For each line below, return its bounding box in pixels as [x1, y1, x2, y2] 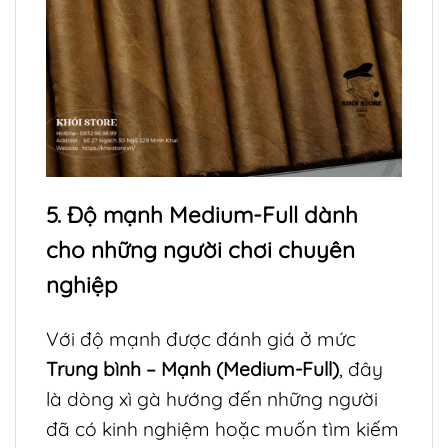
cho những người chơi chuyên [46, 236, 355, 265]
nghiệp [46, 271, 118, 300]
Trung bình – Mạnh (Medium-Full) [46, 357, 339, 382]
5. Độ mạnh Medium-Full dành [46, 201, 358, 230]
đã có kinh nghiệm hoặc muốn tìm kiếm [46, 417, 399, 442]
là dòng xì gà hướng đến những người [46, 387, 378, 412]
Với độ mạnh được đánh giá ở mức [46, 327, 356, 352]
